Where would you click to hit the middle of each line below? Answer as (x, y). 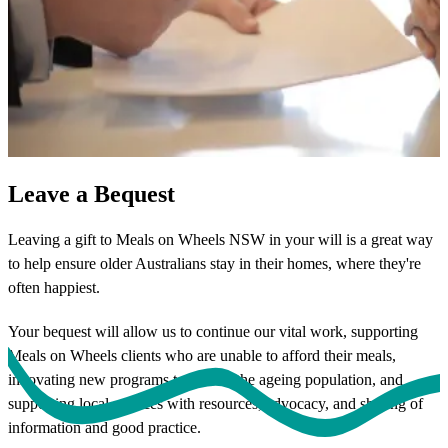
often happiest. (54, 287)
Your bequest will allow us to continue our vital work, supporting (213, 331)
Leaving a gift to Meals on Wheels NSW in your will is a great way (220, 239)
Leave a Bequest (91, 193)
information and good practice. (104, 427)
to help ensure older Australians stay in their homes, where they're (214, 263)
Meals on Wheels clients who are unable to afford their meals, (202, 355)
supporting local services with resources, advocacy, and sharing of (215, 403)
